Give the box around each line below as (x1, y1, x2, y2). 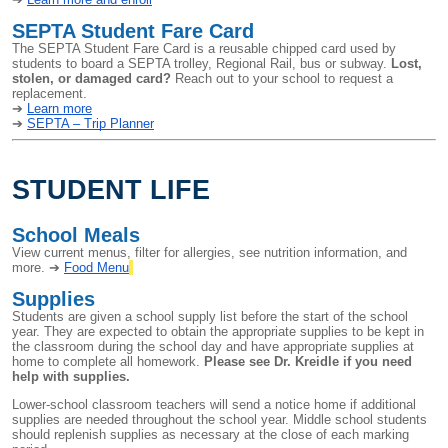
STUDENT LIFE (12, 175, 210, 206)
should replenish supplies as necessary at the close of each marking (12, 427, 409, 443)
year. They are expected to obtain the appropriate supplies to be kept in (12, 323, 424, 339)
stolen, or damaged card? (12, 70, 171, 86)
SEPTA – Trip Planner (27, 115, 154, 131)
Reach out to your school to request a (171, 70, 393, 86)
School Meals (12, 224, 140, 247)
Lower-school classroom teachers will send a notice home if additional (12, 397, 416, 413)
